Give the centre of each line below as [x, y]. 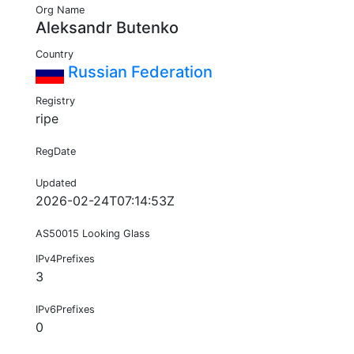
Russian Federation [138, 72]
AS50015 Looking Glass [93, 234]
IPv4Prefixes [65, 259]
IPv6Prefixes [65, 310]
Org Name [60, 10]
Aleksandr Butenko [107, 28]
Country [55, 55]
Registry [55, 101]
